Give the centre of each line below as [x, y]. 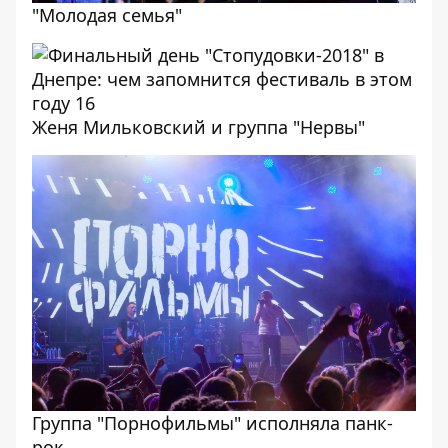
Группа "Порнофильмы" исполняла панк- [212, 423]
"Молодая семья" [107, 15]
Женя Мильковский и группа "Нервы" [198, 127]
